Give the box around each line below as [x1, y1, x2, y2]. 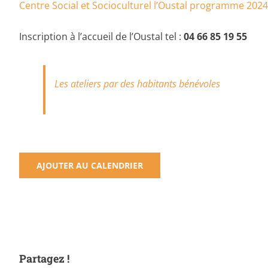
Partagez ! [19, 251, 69, 266]
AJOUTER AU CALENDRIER [36, 159, 143, 171]
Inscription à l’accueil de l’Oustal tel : [19, 29, 184, 43]
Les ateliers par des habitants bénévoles [54, 77, 220, 90]
